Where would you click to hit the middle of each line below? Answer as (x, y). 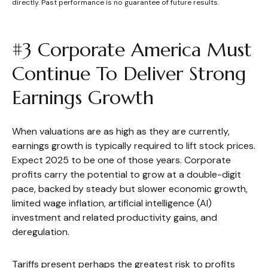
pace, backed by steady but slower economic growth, (130, 188)
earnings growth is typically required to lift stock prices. (134, 145)
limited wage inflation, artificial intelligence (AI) (112, 203)
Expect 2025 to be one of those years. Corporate (121, 160)
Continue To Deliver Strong (129, 73)
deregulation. (41, 232)
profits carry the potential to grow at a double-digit (127, 174)
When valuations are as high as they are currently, (121, 131)
